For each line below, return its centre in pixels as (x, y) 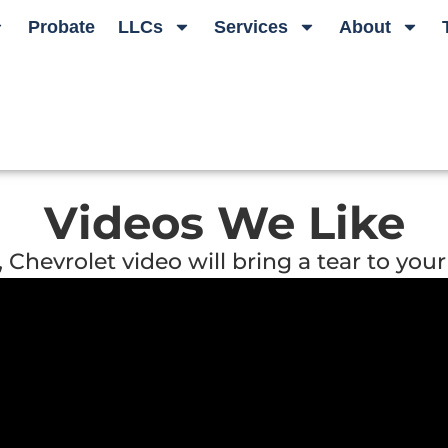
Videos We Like (224, 222)
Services (251, 27)
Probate (62, 27)
